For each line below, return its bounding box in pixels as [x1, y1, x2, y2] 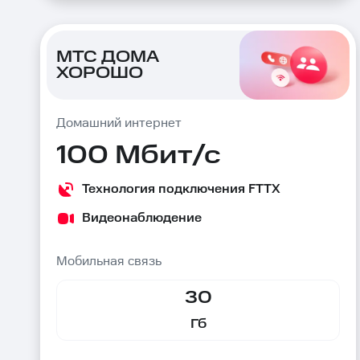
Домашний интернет [56, 116, 182, 131]
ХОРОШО [56, 62, 143, 84]
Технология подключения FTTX [82, 182, 280, 197]
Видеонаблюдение [82, 211, 202, 226]
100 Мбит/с [56, 137, 221, 174]
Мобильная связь [56, 254, 162, 269]
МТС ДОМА [56, 46, 158, 68]
